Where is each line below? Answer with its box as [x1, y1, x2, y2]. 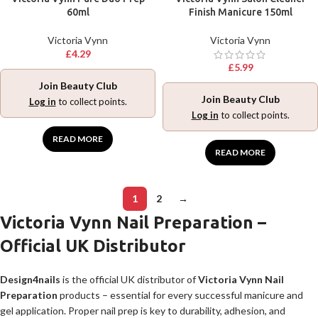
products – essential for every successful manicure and [57, 289, 303, 301]
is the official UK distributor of [60, 273, 198, 285]
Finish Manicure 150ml [188, 6, 292, 18]
